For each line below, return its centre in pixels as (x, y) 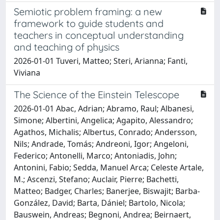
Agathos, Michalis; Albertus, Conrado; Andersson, (105, 132)
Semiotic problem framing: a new (88, 11)
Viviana (27, 72)
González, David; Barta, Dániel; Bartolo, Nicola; (99, 203)
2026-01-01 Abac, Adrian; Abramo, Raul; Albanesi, (104, 108)
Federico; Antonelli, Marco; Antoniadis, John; (95, 155)
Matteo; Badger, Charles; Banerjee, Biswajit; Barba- (107, 191)
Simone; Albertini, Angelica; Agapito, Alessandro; (103, 120)
